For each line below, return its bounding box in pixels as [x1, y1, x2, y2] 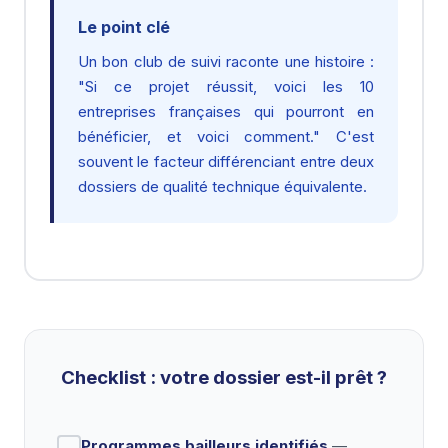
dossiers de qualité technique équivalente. [78, 177, 367, 196]
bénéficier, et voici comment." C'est [78, 127, 374, 146]
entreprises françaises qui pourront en [78, 102, 374, 121]
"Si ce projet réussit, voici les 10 [78, 77, 374, 96]
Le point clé [78, 17, 170, 37]
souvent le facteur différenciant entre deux [78, 152, 374, 171]
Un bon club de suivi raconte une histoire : [78, 52, 374, 71]
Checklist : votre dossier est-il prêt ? [61, 366, 387, 389]
